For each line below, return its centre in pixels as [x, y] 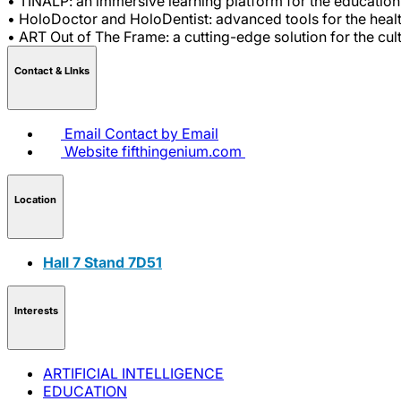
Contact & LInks [52, 71]
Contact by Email [162, 133]
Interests [36, 311]
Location [35, 200]
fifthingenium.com [182, 151]
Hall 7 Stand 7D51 [102, 262]
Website [91, 151]
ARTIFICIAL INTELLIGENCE [133, 373]
